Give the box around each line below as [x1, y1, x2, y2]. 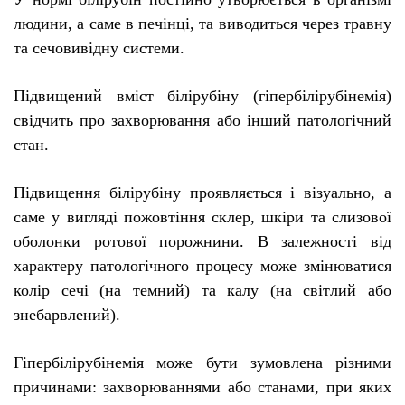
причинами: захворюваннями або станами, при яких [14, 378, 391, 397]
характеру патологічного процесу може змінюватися [14, 257, 391, 276]
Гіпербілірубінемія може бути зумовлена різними [14, 353, 391, 372]
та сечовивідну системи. [14, 39, 184, 58]
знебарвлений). [14, 306, 120, 325]
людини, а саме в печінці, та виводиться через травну [14, 14, 391, 33]
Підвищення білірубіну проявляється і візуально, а [14, 184, 391, 202]
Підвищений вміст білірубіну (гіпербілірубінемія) [14, 87, 391, 106]
